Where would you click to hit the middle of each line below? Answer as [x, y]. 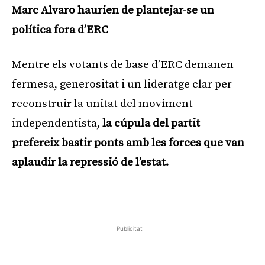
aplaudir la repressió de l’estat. [90, 162]
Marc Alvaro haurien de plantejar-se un [113, 10]
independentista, [57, 123]
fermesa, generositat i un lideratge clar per [122, 84]
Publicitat [130, 228]
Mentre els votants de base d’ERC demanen [123, 64]
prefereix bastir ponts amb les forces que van [128, 143]
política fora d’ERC [60, 30]
